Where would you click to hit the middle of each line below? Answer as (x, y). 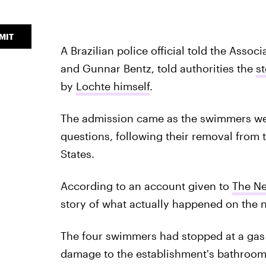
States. (77, 154)
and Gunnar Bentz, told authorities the (158, 69)
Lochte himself (113, 86)
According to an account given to (146, 186)
